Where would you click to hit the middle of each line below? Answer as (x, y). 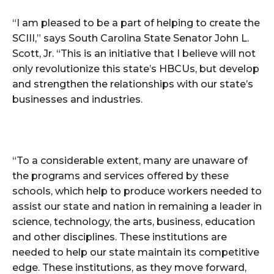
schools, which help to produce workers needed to (137, 191)
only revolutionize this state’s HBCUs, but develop (136, 69)
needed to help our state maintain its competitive (136, 253)
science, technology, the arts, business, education (134, 222)
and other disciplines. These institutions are (120, 237)
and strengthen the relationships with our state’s (133, 84)
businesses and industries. (77, 100)
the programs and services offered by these (120, 176)
